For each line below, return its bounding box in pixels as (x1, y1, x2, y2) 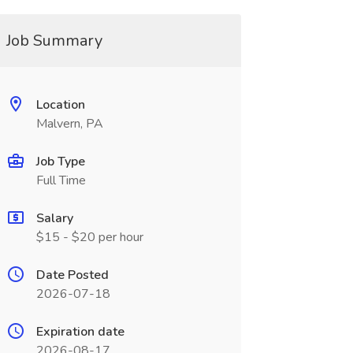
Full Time (35, 172, 86, 189)
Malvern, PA (35, 115, 103, 132)
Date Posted (35, 266, 109, 284)
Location (35, 96, 85, 113)
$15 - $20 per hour (35, 229, 143, 246)
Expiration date (35, 323, 124, 340)
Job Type (35, 153, 85, 170)
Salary (35, 210, 73, 227)
